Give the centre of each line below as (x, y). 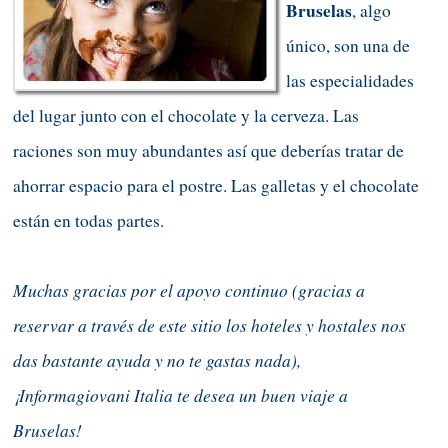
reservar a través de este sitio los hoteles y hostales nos (209, 324)
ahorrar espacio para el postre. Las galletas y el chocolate (216, 185)
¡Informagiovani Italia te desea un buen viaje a (180, 394)
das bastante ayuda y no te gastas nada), (157, 359)
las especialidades (350, 80)
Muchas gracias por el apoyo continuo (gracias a (189, 289)
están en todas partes (86, 220)
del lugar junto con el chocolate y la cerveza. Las (186, 115)
